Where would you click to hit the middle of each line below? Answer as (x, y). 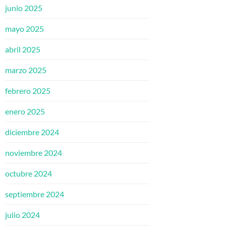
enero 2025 (25, 111)
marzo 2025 (26, 70)
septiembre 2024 (35, 194)
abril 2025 (23, 49)
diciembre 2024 (32, 132)
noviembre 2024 (34, 153)
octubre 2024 (29, 174)
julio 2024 (22, 215)
